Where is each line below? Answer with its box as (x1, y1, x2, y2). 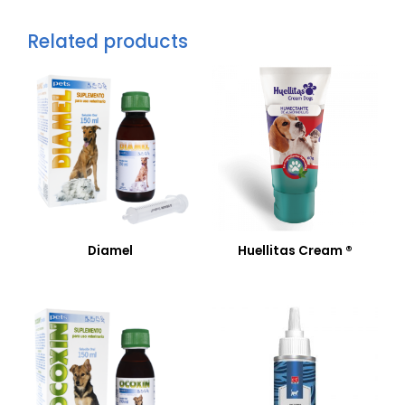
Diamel (88, 242, 133, 260)
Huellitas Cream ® (237, 242, 353, 260)
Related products (27, 27, 188, 54)
